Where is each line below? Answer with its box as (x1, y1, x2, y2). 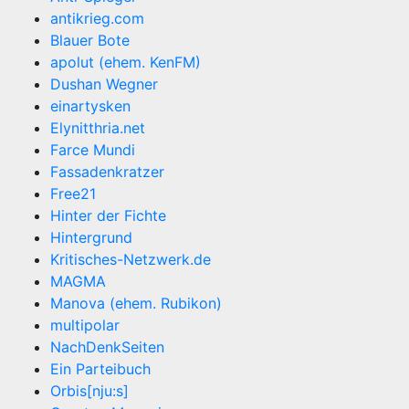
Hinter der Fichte (50, 206, 166, 225)
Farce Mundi (50, 141, 135, 159)
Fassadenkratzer (50, 163, 164, 181)
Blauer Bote (50, 31, 130, 49)
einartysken (50, 97, 131, 115)
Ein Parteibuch (50, 360, 151, 378)
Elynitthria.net (50, 119, 145, 137)
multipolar (50, 316, 120, 334)
